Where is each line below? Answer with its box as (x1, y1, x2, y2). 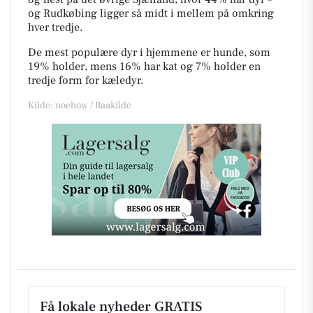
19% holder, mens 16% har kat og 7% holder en (28, 59, 261, 73)
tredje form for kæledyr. (28, 73, 146, 87)
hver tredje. (28, 20, 82, 34)
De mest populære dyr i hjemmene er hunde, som (28, 45, 270, 59)
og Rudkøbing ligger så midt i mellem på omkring (28, 6, 274, 20)
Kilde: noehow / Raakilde (28, 99, 131, 112)
